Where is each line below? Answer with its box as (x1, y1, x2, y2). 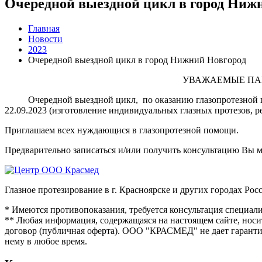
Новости (28, 33, 63, 44)
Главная (28, 23, 60, 33)
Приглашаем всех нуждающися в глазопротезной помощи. (5, 125, 239, 135)
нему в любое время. (5, 236, 87, 246)
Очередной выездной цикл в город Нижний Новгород (28, 54, 246, 65)
